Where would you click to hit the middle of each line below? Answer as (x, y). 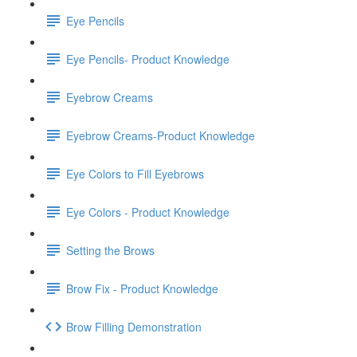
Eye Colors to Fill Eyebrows (135, 173)
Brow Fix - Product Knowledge (142, 288)
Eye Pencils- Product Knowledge (148, 59)
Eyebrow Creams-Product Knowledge (161, 135)
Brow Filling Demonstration (134, 326)
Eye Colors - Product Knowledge (148, 212)
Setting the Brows (110, 250)
